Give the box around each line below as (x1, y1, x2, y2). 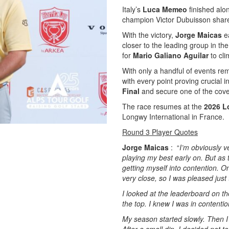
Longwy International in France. (122, 111, 224, 122)
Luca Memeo (143, 4, 187, 14)
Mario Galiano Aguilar (133, 50, 209, 60)
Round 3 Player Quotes (122, 127, 198, 137)
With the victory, (122, 30, 175, 40)
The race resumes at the (122, 101, 204, 111)
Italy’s (122, 4, 143, 14)
